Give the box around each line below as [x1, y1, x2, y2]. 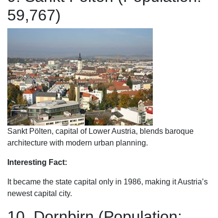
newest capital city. [7, 189, 72, 198]
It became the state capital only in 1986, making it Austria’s [7, 178, 208, 186]
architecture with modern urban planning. [7, 139, 148, 147]
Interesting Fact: [7, 158, 67, 166]
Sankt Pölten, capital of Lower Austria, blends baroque [7, 127, 194, 135]
